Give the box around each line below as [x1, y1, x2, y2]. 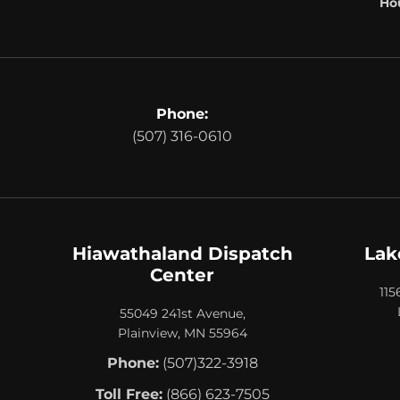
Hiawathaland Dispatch [71, 242, 293, 264]
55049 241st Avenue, [119, 304, 246, 321]
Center [150, 263, 214, 286]
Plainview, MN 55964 [117, 324, 247, 341]
